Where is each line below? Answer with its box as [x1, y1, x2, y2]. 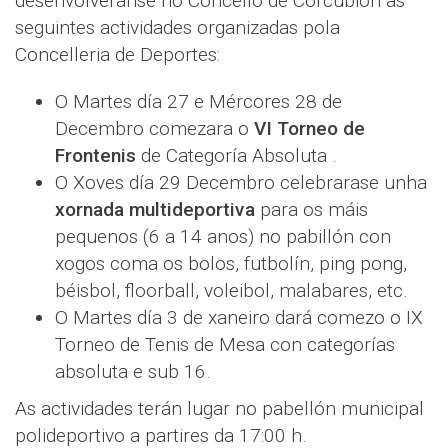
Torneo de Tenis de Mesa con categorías [55, 332, 395, 356]
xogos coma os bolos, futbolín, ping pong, [55, 251, 407, 275]
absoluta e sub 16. [55, 359, 211, 383]
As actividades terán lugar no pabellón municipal [15, 396, 424, 420]
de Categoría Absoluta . [136, 143, 337, 167]
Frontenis [55, 143, 136, 167]
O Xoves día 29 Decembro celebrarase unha [55, 170, 427, 194]
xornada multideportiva [55, 197, 255, 221]
